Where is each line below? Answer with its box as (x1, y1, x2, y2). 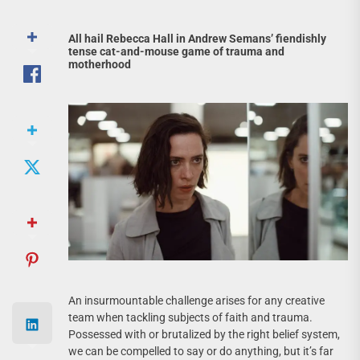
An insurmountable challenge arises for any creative (68, 293, 325, 307)
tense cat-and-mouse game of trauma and (68, 45, 284, 58)
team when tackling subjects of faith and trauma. (68, 310, 313, 324)
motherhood (68, 58, 131, 71)
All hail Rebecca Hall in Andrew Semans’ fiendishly (68, 32, 326, 45)
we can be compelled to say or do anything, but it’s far (68, 344, 333, 358)
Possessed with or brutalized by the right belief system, (68, 327, 340, 341)
